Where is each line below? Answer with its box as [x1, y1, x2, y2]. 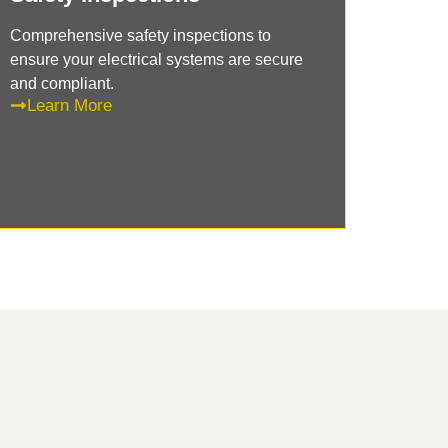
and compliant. [10, 74, 115, 92]
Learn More [27, 95, 113, 115]
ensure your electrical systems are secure [10, 50, 304, 68]
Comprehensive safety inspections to [10, 26, 272, 44]
